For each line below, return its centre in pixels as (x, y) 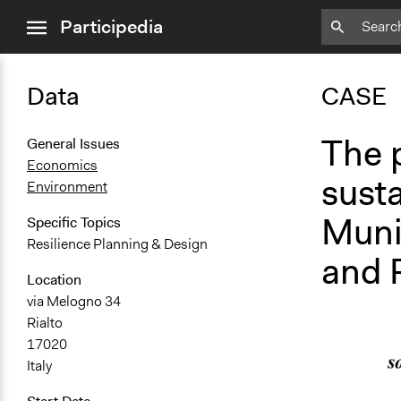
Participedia (111, 27)
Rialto (45, 323)
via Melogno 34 (74, 302)
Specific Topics (74, 223)
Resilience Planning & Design (117, 244)
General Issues (73, 144)
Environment (67, 187)
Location (54, 280)
